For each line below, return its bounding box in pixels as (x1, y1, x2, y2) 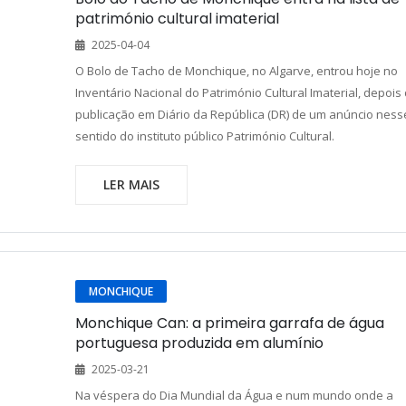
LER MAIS (102, 176, 159, 193)
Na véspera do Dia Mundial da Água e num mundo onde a (74, 387, 393, 403)
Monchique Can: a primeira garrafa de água (74, 313, 384, 333)
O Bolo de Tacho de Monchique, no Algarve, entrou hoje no (74, 63, 398, 79)
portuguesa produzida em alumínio (74, 333, 324, 353)
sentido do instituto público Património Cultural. (74, 128, 334, 144)
